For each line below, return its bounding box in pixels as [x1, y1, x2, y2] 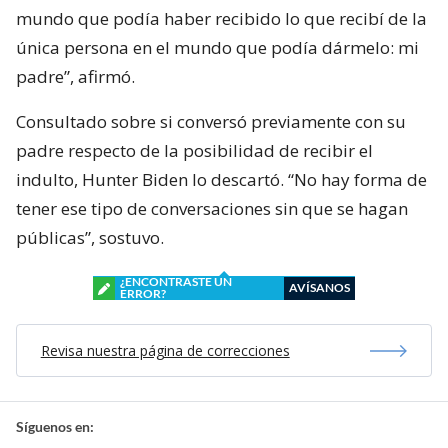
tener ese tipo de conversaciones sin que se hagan [16, 197, 408, 221]
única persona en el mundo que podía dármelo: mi [16, 36, 419, 60]
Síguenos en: [16, 418, 94, 436]
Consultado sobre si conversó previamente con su [16, 110, 406, 134]
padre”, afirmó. [16, 65, 135, 89]
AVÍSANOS [289, 280, 350, 296]
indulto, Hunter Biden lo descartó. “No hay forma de [16, 168, 427, 192]
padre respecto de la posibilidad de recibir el [16, 139, 373, 163]
